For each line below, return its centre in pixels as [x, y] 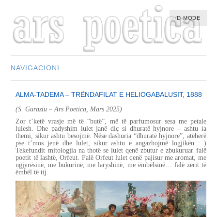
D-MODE [188, 18]
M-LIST [29, 132]
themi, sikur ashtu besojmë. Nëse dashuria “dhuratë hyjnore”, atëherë [111, 136]
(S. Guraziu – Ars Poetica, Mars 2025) [69, 109]
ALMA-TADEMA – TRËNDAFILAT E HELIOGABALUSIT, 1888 [109, 94]
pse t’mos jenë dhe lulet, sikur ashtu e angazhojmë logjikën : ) [111, 143]
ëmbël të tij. [32, 172]
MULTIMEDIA [39, 102]
